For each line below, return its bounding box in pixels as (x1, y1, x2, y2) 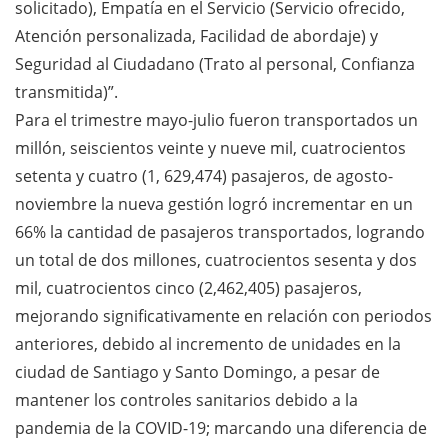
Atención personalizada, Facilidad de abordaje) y (15, 24, 378, 47)
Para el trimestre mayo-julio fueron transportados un (15, 108, 418, 131)
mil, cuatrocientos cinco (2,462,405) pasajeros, (15, 276, 362, 299)
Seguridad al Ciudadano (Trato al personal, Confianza (15, 52, 415, 75)
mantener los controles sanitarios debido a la (15, 388, 358, 411)
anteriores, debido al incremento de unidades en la (15, 332, 401, 355)
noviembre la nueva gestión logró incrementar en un (15, 192, 413, 215)
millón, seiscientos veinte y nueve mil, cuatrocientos (15, 136, 406, 159)
